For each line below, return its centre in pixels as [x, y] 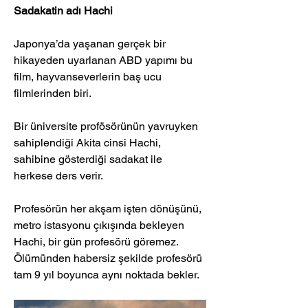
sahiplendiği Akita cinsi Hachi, [89, 143]
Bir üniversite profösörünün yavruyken [107, 126]
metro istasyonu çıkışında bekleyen [100, 225]
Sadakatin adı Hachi [63, 11]
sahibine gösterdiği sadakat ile [89, 159]
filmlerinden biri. [54, 93]
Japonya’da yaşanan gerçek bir [91, 44]
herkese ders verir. [60, 176]
